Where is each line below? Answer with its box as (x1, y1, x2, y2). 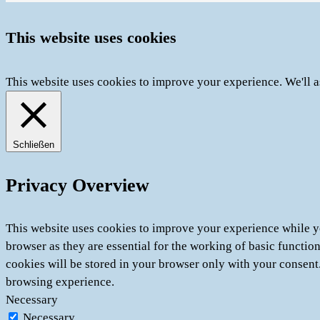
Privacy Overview (6, 175, 149, 196)
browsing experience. (6, 274, 114, 289)
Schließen (13, 139, 54, 150)
